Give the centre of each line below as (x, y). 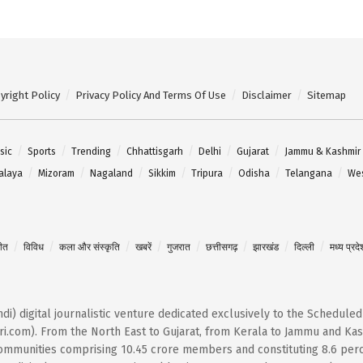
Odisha (254, 173)
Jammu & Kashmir (322, 151)
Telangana (309, 173)
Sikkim (162, 173)
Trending (91, 151)
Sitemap (327, 95)
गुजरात (179, 247)
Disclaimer (267, 95)
